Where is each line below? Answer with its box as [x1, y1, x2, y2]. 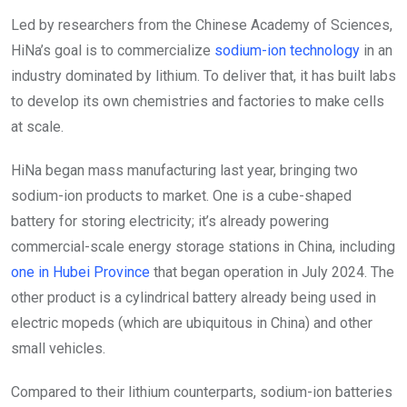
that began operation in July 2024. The [150, 263, 394, 282]
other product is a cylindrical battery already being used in [11, 289, 376, 307]
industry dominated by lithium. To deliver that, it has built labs [11, 67, 396, 85]
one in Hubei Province [11, 263, 150, 282]
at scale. [11, 118, 67, 136]
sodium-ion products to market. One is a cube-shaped [11, 187, 352, 205]
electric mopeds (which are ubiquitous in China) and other [11, 314, 372, 333]
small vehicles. [11, 340, 109, 358]
